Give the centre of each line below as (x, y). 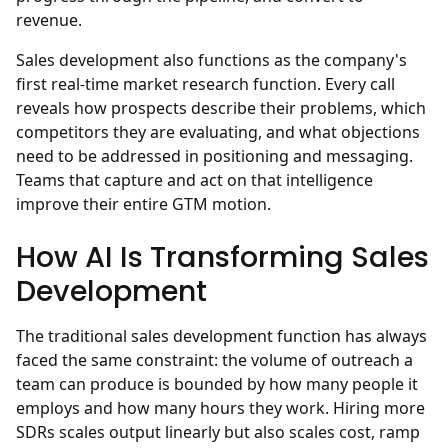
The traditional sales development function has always (221, 336)
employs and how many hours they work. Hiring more (220, 408)
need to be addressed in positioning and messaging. (214, 156)
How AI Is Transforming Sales (222, 257)
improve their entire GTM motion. (143, 204)
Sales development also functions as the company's (211, 60)
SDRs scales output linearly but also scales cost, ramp (218, 432)
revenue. (49, 20)
